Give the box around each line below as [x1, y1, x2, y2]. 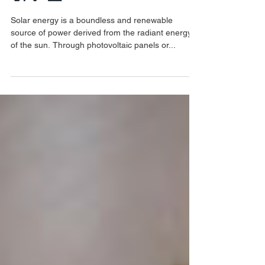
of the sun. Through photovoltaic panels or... [11, 97, 176, 106]
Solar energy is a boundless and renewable [11, 72, 173, 82]
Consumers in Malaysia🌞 [11, 22, 185, 41]
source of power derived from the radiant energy [11, 85, 192, 94]
